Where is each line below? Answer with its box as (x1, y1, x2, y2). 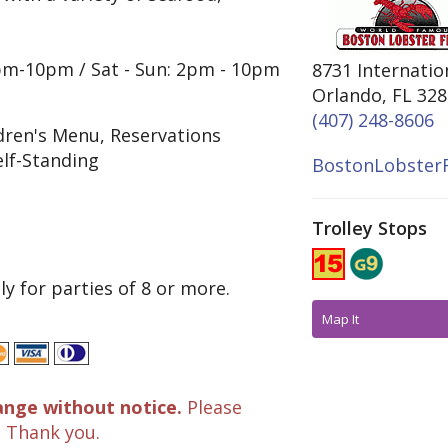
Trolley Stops (312, 216, 428, 240)
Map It (322, 310, 360, 328)
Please (182, 395, 242, 419)
